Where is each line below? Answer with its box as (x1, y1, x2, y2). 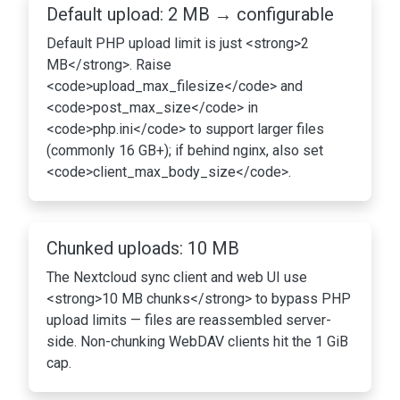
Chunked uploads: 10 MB (46, 237, 239, 260)
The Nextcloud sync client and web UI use (46, 269, 307, 287)
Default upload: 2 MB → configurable (46, 4, 334, 26)
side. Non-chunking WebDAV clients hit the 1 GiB (46, 333, 348, 351)
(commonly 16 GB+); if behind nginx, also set (46, 142, 323, 160)
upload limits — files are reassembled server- (46, 312, 331, 329)
